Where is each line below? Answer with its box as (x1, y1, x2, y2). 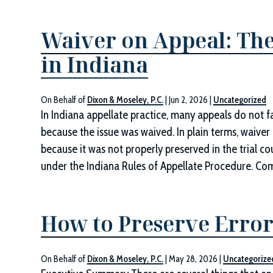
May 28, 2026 (169, 253, 218, 264)
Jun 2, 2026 (169, 94, 208, 105)
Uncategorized (213, 94, 267, 105)
